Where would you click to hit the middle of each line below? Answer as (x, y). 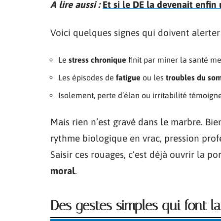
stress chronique (97, 59)
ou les (153, 77)
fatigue (128, 77)
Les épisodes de (87, 77)
